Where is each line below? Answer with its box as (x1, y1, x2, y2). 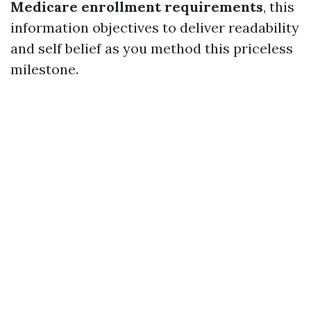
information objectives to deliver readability (10, 19, 299, 36)
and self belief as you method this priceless (10, 40, 293, 57)
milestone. (10, 60, 78, 78)
